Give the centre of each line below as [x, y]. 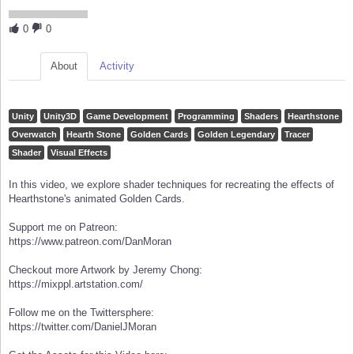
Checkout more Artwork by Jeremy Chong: [105, 270]
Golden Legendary [236, 135]
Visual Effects [79, 153]
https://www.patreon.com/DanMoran [90, 242]
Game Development [127, 117]
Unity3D [60, 117]
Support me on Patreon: [63, 228]
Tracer [297, 135]
